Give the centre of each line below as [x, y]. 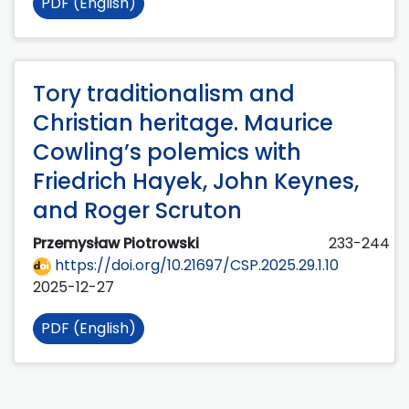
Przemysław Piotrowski [118, 244]
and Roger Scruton [137, 211]
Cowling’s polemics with [167, 152]
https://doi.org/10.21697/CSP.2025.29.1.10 [195, 266]
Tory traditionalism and [164, 94]
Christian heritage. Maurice [183, 123]
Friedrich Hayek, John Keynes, [196, 182]
